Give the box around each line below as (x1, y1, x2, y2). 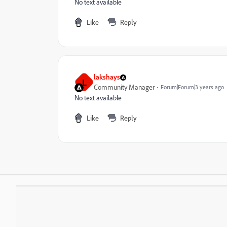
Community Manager (94, 83, 155, 92)
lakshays (94, 72, 120, 81)
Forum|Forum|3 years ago (161, 83, 224, 91)
